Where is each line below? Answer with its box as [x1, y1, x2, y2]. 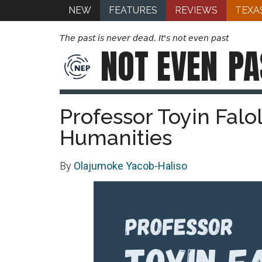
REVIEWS [175, 5, 218, 16]
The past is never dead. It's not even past [60, 33, 229, 43]
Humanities [60, 125, 172, 150]
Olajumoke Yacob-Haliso [74, 160, 187, 172]
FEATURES [109, 5, 157, 16]
